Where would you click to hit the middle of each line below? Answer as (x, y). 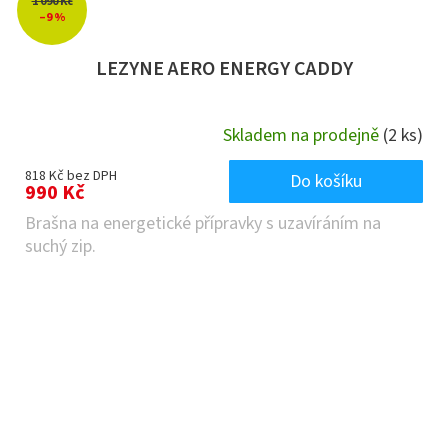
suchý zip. (60, 247)
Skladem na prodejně (303, 135)
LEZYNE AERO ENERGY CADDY (224, 69)
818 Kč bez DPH (71, 176)
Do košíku (326, 182)
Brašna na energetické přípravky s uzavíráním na (203, 224)
